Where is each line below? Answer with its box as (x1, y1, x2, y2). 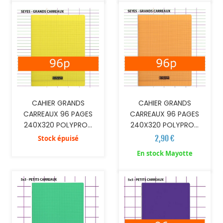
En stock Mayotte (136, 148, 193, 158)
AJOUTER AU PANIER (36, 145, 90, 154)
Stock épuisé (37, 133, 79, 143)
